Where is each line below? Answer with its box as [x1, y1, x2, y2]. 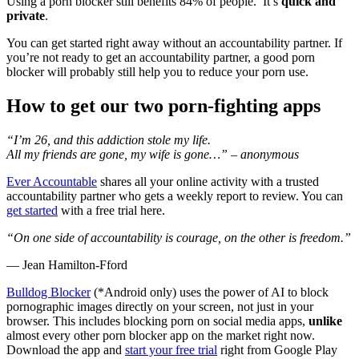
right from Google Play [217, 342, 337, 357]
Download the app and [6, 342, 125, 357]
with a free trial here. [58, 203, 165, 217]
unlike [309, 313, 342, 328]
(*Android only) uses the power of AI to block [91, 284, 329, 299]
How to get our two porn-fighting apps [6, 95, 325, 116]
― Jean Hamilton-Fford [6, 257, 127, 272]
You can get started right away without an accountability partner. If [6, 35, 342, 50]
